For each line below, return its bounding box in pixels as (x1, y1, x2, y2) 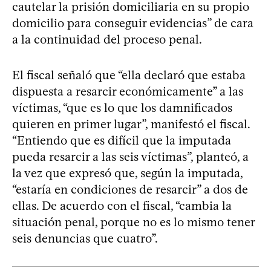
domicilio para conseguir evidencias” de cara (12, 15, 253, 30)
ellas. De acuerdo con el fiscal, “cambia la (12, 198, 232, 213)
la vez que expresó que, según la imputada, (12, 165, 243, 180)
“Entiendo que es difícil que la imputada (12, 132, 231, 148)
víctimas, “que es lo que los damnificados (12, 100, 232, 115)
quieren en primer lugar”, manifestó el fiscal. (12, 116, 250, 131)
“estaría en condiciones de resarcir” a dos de (12, 181, 248, 197)
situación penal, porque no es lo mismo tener (12, 214, 255, 229)
